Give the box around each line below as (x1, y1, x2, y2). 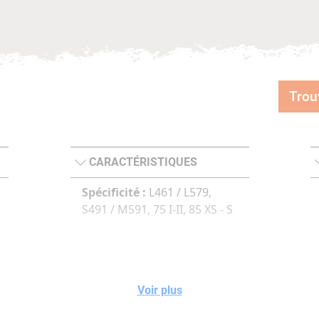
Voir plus (137, 283, 182, 297)
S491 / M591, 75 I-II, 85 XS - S (81, 202, 233, 217)
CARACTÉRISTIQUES (88, 155, 197, 169)
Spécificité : (81, 184, 146, 200)
